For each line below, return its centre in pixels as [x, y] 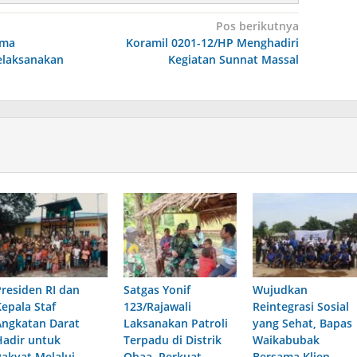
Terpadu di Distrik [172, 339]
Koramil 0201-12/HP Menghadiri [212, 42]
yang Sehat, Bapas [302, 323]
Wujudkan [280, 289]
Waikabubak [286, 339]
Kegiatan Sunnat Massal [233, 59]
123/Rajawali [157, 306]
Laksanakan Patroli [175, 323]
